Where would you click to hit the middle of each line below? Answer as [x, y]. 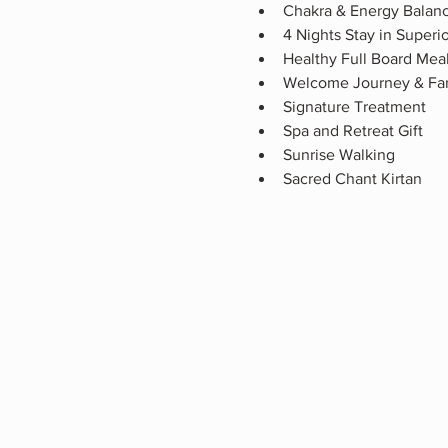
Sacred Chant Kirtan [352, 178]
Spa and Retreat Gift [352, 130]
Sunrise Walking [340, 154]
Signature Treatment [354, 106]
